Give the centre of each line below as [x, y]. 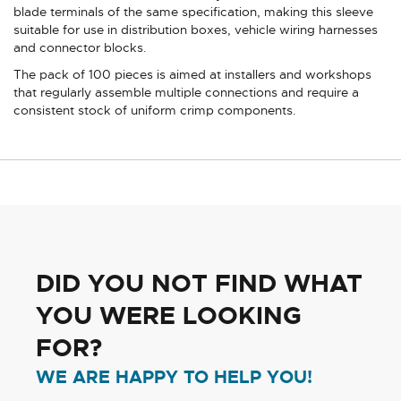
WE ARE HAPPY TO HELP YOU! [174, 376]
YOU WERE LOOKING [169, 316]
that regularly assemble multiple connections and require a [186, 92]
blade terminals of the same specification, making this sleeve [193, 11]
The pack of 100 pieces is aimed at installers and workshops [192, 74]
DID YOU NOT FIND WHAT [199, 283]
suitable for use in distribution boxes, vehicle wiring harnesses [196, 29]
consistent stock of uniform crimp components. [155, 110]
